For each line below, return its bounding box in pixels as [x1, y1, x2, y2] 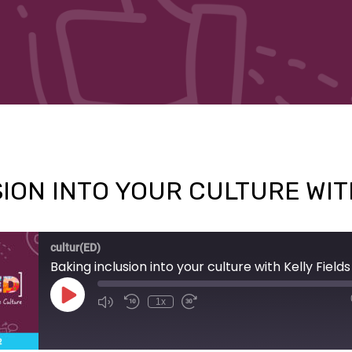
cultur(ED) [50, 241, 101, 254]
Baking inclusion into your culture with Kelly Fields [50, 258, 350, 276]
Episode [67, 302, 102, 313]
